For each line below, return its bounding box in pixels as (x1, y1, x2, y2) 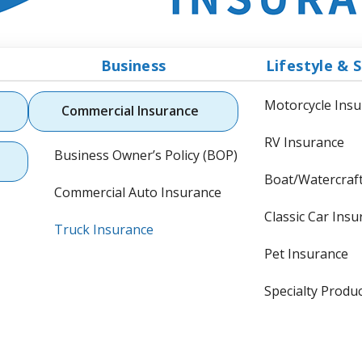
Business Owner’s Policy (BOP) (54, 145, 238, 164)
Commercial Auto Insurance (54, 183, 221, 201)
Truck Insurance (54, 220, 154, 238)
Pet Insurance (264, 244, 348, 263)
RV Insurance (264, 133, 344, 151)
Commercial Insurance (61, 101, 199, 120)
